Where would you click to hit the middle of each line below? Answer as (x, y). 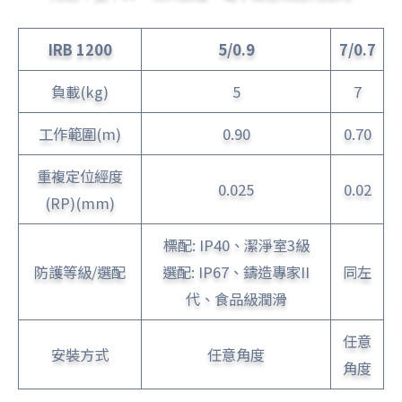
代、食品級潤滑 (236, 299)
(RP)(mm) (80, 203)
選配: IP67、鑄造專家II (236, 272)
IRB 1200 (80, 50)
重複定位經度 (80, 176)
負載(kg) (80, 92)
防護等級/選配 (80, 272)
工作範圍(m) (80, 134)
